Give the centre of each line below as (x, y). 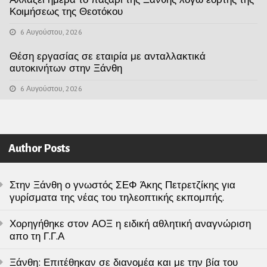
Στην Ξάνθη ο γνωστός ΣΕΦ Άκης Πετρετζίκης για (122, 185)
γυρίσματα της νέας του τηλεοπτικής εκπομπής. (117, 198)
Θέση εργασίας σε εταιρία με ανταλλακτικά (108, 56)
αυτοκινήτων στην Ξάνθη (66, 68)
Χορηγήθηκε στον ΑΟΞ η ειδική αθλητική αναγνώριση (130, 224)
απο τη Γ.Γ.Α (37, 236)
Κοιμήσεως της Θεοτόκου (66, 12)
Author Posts (39, 149)
